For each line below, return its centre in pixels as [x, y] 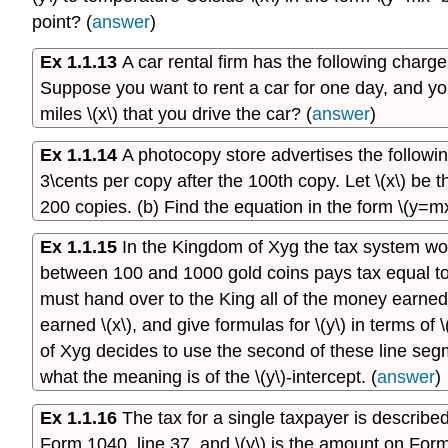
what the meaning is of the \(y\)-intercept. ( [208, 377]
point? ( [62, 21]
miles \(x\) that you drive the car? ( [176, 113]
